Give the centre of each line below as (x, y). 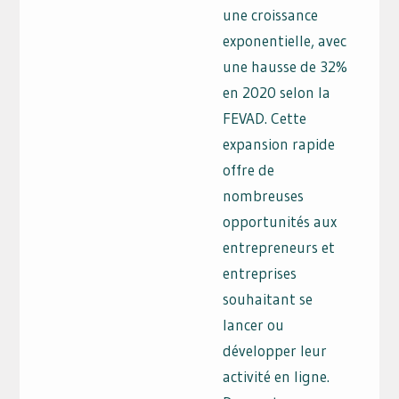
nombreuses (264, 196)
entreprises (260, 273)
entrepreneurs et (279, 248)
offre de (249, 170)
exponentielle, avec (285, 41)
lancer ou (254, 325)
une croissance (271, 15)
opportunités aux (280, 222)
